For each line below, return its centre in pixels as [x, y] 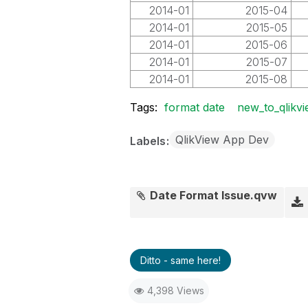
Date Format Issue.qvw [214, 195]
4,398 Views [175, 290]
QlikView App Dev [222, 140]
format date [194, 107]
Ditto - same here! [180, 260]
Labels [149, 141]
